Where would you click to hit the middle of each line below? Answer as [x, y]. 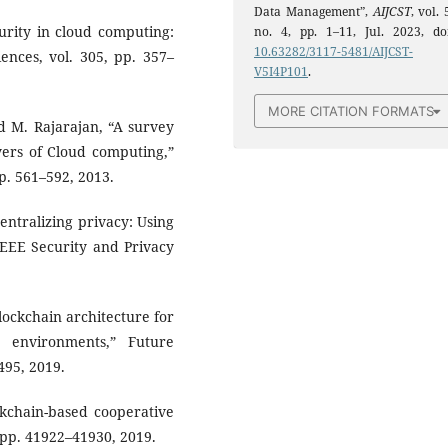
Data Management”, [313, 11]
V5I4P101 [281, 71]
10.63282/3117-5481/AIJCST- [333, 51]
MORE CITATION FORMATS [351, 111]
